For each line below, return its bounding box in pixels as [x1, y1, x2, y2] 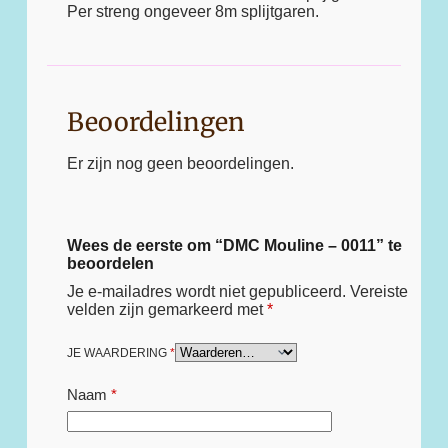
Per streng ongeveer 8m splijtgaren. [66, 2, 319, 20]
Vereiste [349, 283, 408, 301]
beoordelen [66, 255, 154, 273]
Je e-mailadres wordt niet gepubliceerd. [66, 283, 346, 301]
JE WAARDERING [66, 345, 170, 360]
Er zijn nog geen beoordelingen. [66, 155, 294, 173]
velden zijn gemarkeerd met [66, 301, 267, 319]
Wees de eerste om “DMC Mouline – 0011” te [66, 237, 402, 255]
